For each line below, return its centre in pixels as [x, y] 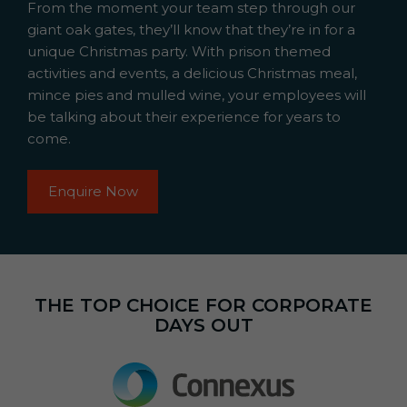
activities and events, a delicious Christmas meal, [192, 73]
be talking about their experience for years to [184, 116]
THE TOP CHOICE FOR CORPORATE [203, 306]
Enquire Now [93, 192]
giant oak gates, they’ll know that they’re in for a [191, 29]
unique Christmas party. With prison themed [179, 51]
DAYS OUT [203, 326]
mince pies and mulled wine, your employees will [197, 94]
